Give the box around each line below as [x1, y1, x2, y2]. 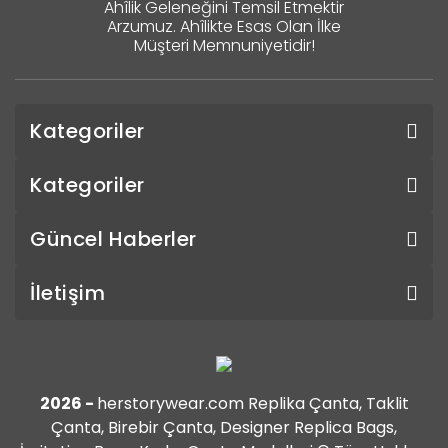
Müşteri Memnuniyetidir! [133, 33, 315, 57]
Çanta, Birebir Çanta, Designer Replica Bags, [51, 415, 397, 439]
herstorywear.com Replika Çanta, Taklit [96, 391, 409, 415]
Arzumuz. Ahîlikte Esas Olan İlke [107, 14, 341, 38]
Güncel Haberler [30, 224, 197, 253]
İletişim [30, 278, 105, 307]
